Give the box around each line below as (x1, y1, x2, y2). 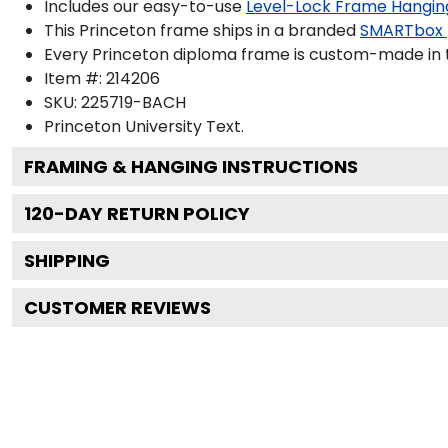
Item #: (44, 66, 106, 90)
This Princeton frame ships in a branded (44, 18, 356, 42)
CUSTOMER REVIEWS (24, 294, 211, 320)
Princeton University (44, 114, 202, 138)
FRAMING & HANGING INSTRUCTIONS (24, 153, 358, 179)
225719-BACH (81, 90, 186, 114)
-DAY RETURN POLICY (54, 200, 250, 226)
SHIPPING (24, 247, 110, 273)
